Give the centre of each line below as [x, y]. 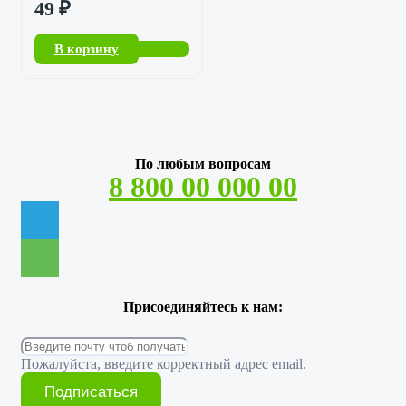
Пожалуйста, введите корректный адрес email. [164, 364]
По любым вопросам [203, 164]
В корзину [86, 48]
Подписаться [91, 392]
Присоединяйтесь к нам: [203, 307]
